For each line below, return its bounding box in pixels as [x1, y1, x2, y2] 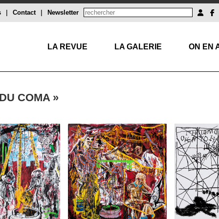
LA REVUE [47, 43, 88, 51]
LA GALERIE [114, 43, 162, 51]
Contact [13, 9, 36, 16]
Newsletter [47, 9, 79, 16]
